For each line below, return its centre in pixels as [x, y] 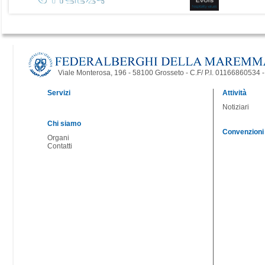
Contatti [60, 146]
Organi [58, 138]
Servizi [59, 93]
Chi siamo [64, 124]
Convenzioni [243, 132]
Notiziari [236, 107]
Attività [235, 93]
